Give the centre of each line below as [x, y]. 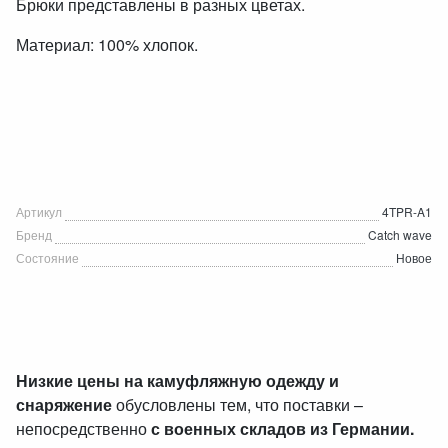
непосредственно [83, 428]
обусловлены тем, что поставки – [237, 404]
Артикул [39, 211]
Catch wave [400, 234]
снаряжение [64, 404]
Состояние [47, 257]
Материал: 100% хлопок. [107, 44]
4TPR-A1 [407, 211]
